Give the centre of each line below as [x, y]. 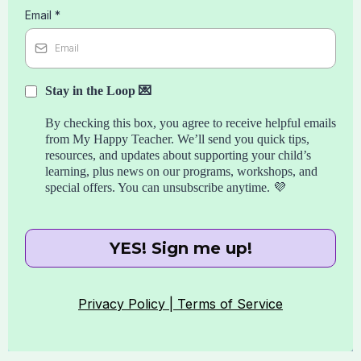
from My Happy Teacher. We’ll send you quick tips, [177, 139]
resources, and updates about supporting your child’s [178, 156]
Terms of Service [230, 304]
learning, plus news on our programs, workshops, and [181, 172]
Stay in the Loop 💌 [98, 91]
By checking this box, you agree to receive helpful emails [191, 123]
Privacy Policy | [128, 304]
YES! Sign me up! [180, 249]
